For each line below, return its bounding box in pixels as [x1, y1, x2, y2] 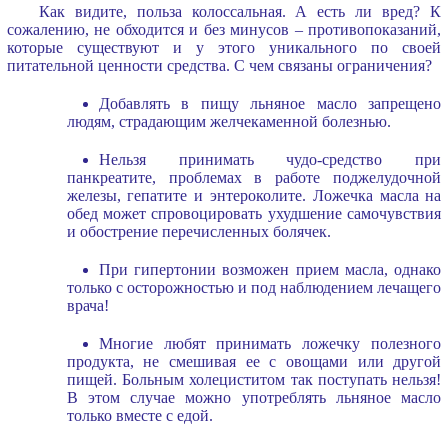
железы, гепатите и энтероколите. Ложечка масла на [66, 186, 442, 204]
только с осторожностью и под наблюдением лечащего [66, 278, 442, 296]
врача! [66, 296, 109, 314]
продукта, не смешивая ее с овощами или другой [66, 352, 442, 370]
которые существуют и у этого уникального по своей [6, 38, 442, 56]
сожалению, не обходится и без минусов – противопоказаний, [6, 20, 442, 38]
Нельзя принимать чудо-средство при [98, 150, 442, 168]
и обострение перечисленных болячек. [66, 222, 331, 240]
